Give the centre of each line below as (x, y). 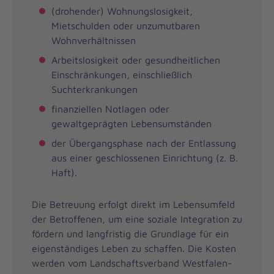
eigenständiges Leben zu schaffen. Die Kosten (134, 248)
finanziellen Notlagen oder (110, 109)
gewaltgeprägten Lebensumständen (131, 123)
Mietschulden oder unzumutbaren (126, 25)
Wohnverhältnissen (94, 40)
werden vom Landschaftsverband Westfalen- (132, 263)
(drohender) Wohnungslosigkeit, (122, 11)
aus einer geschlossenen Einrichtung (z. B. (145, 157)
